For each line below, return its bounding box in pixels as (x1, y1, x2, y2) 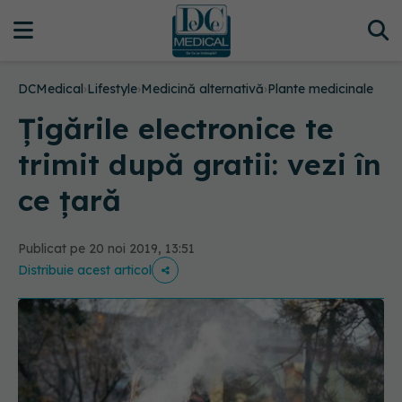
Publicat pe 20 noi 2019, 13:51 (18, 240, 195, 257)
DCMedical (18, 81, 83, 97)
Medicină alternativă (141, 81, 264, 97)
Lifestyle (87, 81, 137, 97)
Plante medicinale (267, 81, 373, 97)
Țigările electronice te (18, 110, 334, 146)
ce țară (18, 182, 121, 218)
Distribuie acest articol (18, 262, 152, 278)
